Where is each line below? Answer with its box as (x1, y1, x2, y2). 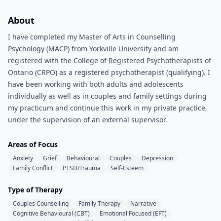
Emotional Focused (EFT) (100, 209, 167, 218)
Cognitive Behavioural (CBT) (13, 209, 90, 218)
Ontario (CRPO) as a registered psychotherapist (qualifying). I (8, 68, 210, 77)
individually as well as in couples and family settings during (8, 91, 207, 101)
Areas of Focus (8, 140, 58, 149)
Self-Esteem (110, 164, 144, 172)
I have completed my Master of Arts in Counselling (8, 32, 176, 41)
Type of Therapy (8, 185, 63, 194)
